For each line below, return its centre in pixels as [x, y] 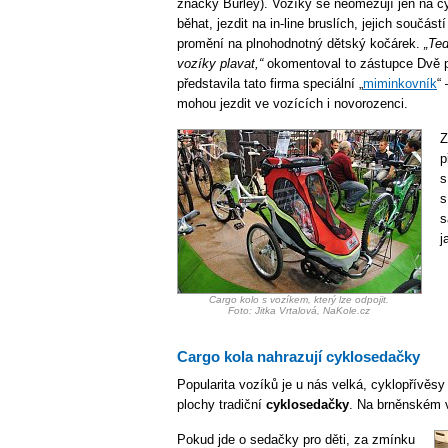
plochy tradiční [221, 404]
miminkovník [400, 83]
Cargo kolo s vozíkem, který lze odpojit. [298, 299]
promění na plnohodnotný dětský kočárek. [300, 43]
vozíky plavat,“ [220, 63]
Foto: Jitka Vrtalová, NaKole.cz [298, 310]
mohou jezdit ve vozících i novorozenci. [292, 103]
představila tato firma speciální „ [270, 83]
